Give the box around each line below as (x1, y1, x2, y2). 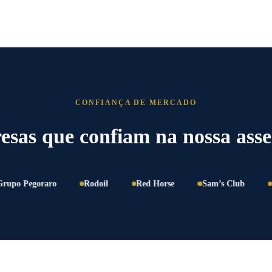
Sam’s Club (179, 178, 222, 188)
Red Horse (114, 178, 152, 188)
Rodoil (61, 178, 86, 188)
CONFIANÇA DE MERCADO (75, 98, 197, 107)
